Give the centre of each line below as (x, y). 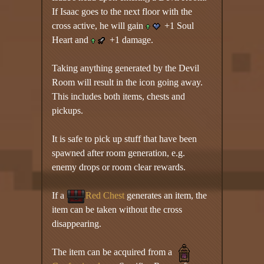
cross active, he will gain (99, 25)
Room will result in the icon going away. (128, 82)
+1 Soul (178, 25)
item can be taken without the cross (117, 209)
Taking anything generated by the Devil (126, 68)
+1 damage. (131, 39)
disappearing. (77, 223)
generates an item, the (166, 195)
